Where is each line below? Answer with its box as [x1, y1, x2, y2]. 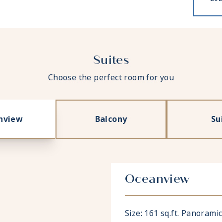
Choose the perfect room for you [48, 72, 174, 84]
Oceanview [125, 171, 190, 187]
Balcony [95, 113, 127, 125]
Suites [93, 53, 129, 68]
